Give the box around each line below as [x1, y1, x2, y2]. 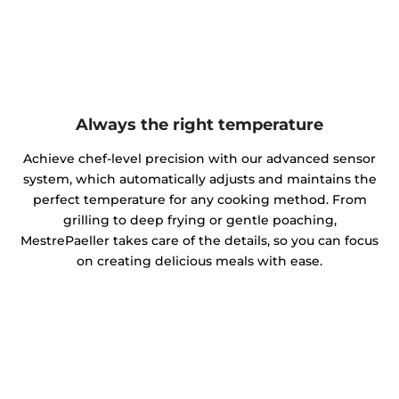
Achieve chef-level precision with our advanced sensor [23, 151, 376, 167]
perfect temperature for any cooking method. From [32, 191, 367, 208]
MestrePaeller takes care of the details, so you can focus [20, 232, 379, 249]
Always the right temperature [76, 113, 323, 134]
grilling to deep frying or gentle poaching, [62, 212, 337, 229]
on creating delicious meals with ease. [77, 253, 322, 270]
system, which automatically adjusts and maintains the [22, 171, 377, 188]
